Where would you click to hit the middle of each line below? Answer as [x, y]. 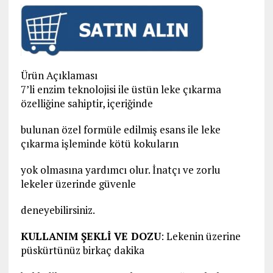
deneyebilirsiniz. [58, 210]
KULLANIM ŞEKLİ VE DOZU [90, 236]
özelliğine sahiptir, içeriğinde [87, 104]
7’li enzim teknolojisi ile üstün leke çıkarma [121, 90]
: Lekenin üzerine [200, 236]
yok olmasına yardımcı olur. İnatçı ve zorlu [120, 170]
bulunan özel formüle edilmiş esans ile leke [120, 130]
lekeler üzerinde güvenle [78, 184]
